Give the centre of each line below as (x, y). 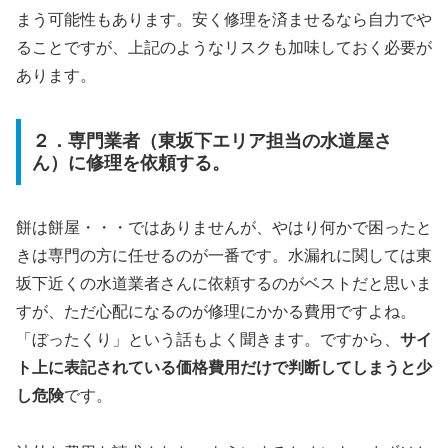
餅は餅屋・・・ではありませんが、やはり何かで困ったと (224, 227)
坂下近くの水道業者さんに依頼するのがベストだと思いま (224, 283)
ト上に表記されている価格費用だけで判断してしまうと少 (224, 367)
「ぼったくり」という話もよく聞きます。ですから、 (208, 339)
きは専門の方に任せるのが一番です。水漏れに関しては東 (224, 255)
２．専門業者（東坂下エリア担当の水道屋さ (211, 140)
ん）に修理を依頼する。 (130, 162)
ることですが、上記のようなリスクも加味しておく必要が (224, 48)
